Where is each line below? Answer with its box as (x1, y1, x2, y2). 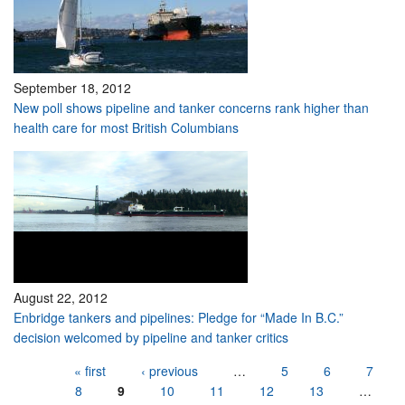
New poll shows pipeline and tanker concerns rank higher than (14, 99, 369, 117)
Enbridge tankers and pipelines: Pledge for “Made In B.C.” (14, 308, 344, 326)
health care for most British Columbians (14, 118, 239, 137)
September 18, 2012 (14, 79, 131, 97)
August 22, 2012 (14, 288, 108, 306)
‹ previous (140, 362, 198, 380)
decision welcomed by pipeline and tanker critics (14, 328, 288, 346)
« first (73, 362, 106, 380)
